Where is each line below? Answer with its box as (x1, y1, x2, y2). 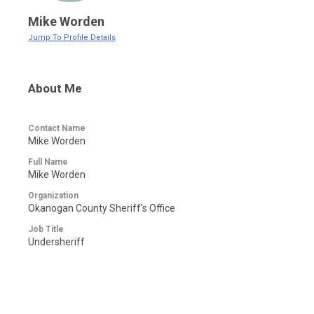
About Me (28, 81, 82, 95)
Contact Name (28, 123, 86, 133)
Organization (28, 191, 78, 200)
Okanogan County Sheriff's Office (28, 203, 175, 214)
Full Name (28, 157, 68, 167)
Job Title (28, 224, 64, 234)
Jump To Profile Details (28, 33, 116, 42)
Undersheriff (28, 236, 85, 247)
